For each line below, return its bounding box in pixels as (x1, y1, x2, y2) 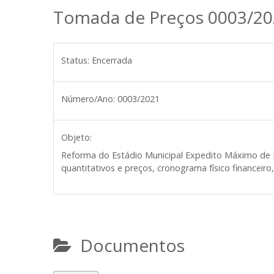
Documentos (72, 234, 185, 257)
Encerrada (92, 54, 132, 66)
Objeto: (61, 131, 92, 143)
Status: (61, 54, 89, 66)
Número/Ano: (61, 93, 115, 105)
